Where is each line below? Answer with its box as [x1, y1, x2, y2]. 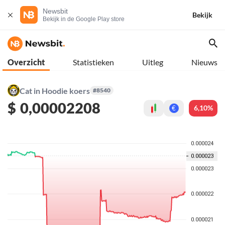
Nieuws [191, 57, 217, 67]
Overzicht [8, 57, 45, 67]
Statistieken [73, 57, 114, 67]
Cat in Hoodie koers [20, 85, 90, 95]
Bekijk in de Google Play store [43, 16, 125, 23]
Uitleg [142, 57, 163, 67]
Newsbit [43, 7, 68, 15]
